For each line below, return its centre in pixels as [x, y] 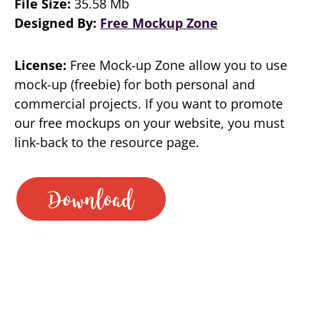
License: [40, 65]
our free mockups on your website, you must [149, 123]
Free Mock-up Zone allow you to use [177, 65]
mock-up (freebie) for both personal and [135, 84]
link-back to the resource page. [107, 142]
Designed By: [57, 23]
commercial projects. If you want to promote [149, 104]
